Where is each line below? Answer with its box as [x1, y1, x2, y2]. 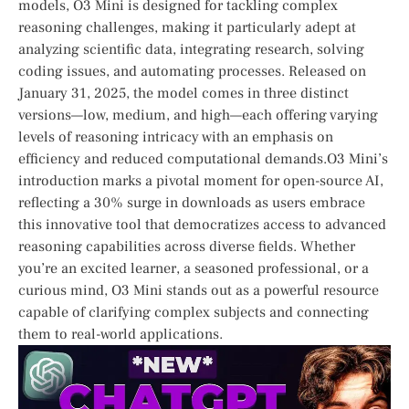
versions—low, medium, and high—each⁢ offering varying [18, 105, 378, 124]
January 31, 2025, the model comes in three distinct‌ [18, 83, 349, 102]
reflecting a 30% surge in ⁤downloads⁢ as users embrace [18, 193, 365, 212]
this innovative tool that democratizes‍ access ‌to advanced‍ [18, 215, 386, 234]
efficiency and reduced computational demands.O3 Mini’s [18, 149, 388, 168]
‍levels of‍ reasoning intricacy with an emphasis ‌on [18, 127, 333, 146]
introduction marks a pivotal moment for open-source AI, [18, 171, 383, 190]
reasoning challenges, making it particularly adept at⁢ [18, 17, 356, 37]
